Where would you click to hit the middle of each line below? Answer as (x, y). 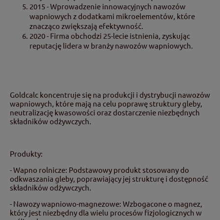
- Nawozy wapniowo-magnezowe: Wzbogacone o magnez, (106, 203)
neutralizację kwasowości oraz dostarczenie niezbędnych (105, 112)
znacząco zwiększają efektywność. (86, 26)
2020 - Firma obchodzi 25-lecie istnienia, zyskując (110, 35)
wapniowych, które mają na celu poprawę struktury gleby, (106, 103)
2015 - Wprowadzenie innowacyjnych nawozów (108, 6)
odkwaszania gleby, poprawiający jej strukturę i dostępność (109, 178)
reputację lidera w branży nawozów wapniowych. (111, 45)
